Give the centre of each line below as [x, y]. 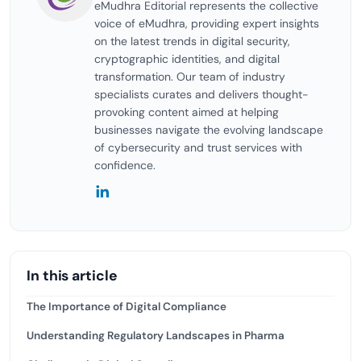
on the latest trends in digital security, [192, 41]
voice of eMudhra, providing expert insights [207, 23]
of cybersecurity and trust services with [198, 147]
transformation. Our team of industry [190, 77]
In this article [72, 276]
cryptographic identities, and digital [187, 59]
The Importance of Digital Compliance [127, 307]
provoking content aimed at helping [187, 112]
